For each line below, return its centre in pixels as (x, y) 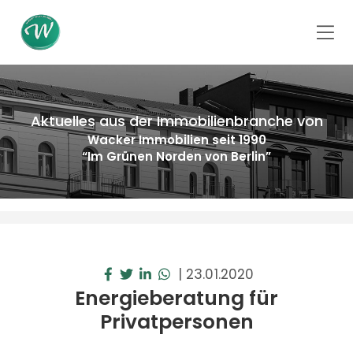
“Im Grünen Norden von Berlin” (176, 156)
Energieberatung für (176, 298)
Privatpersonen (176, 322)
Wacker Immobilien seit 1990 (176, 140)
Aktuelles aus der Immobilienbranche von (176, 121)
